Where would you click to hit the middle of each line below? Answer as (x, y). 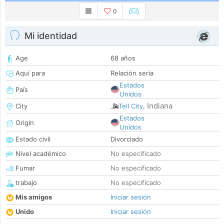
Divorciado (127, 139)
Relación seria (132, 73)
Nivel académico (40, 154)
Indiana (160, 106)
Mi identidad (51, 36)
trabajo (25, 183)
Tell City (131, 106)
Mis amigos (34, 197)
